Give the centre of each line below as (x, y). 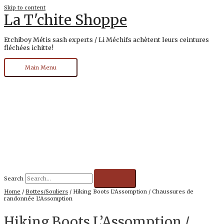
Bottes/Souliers (47, 191)
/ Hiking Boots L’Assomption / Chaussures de (131, 191)
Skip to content (25, 7)
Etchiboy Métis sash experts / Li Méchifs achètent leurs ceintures (106, 39)
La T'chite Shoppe (65, 20)
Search (14, 178)
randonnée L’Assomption (38, 198)
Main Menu (41, 67)
